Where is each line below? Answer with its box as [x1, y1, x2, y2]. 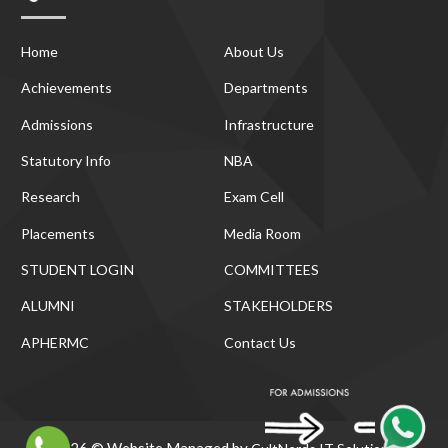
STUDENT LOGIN [21, 261, 135, 279]
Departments [224, 79, 308, 97]
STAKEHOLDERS [224, 297, 333, 315]
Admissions [21, 115, 94, 133]
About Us [224, 42, 284, 60]
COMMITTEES [224, 261, 319, 279]
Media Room [224, 224, 301, 242]
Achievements [21, 79, 113, 97]
